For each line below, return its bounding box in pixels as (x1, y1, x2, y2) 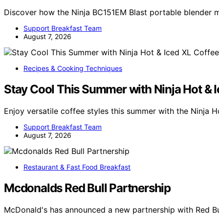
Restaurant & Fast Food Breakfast (23, 163, 131, 172)
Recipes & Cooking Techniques (23, 64, 122, 73)
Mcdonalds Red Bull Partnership (4, 181, 171, 196)
